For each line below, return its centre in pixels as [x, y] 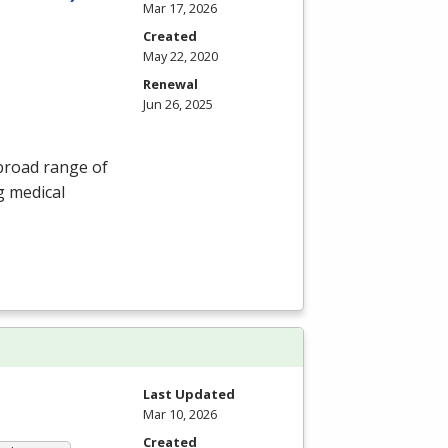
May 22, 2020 [180, 56]
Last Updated [189, 394]
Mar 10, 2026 [180, 414]
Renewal [170, 84]
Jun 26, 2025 [178, 104]
